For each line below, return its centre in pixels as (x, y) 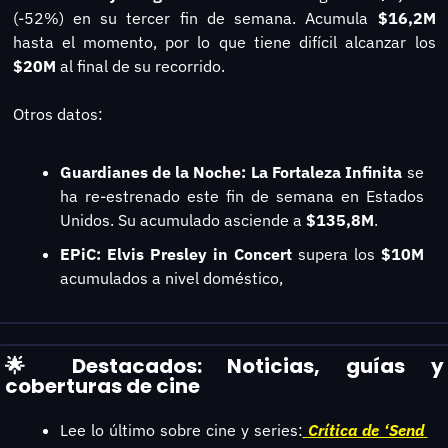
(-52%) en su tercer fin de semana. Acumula (195, 17)
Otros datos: (57, 113)
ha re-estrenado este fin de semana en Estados (241, 195)
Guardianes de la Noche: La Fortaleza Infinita (231, 171)
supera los (336, 253)
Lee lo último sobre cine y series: (181, 429)
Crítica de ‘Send (365, 429)
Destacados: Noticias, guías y (245, 365)
